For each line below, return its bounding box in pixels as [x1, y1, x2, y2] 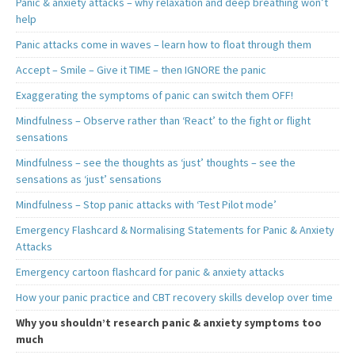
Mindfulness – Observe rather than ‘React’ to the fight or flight [16, 113, 311, 128]
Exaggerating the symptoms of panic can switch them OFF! [16, 88, 293, 102]
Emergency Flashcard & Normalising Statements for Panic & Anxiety [16, 223, 334, 237]
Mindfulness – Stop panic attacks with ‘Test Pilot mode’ [16, 197, 277, 212]
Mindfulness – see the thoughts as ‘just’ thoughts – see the [16, 155, 296, 170]
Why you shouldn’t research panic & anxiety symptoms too [16, 315, 322, 330]
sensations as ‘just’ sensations [16, 172, 162, 186]
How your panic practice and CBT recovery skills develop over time [16, 290, 333, 304]
